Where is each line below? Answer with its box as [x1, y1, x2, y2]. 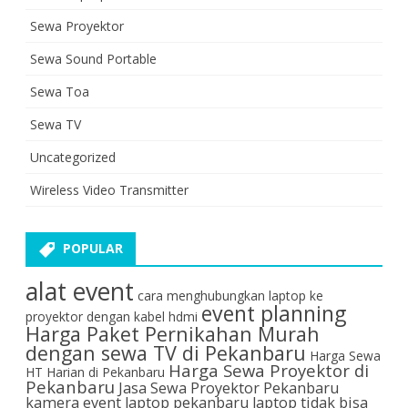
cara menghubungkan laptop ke [138, 286, 323, 304]
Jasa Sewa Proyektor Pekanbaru [118, 377, 339, 398]
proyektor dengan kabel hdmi [25, 307, 198, 325]
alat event [25, 274, 134, 308]
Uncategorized [30, 148, 116, 166]
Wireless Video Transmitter [30, 180, 189, 199]
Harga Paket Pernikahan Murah [25, 320, 320, 347]
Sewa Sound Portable [30, 49, 157, 67]
